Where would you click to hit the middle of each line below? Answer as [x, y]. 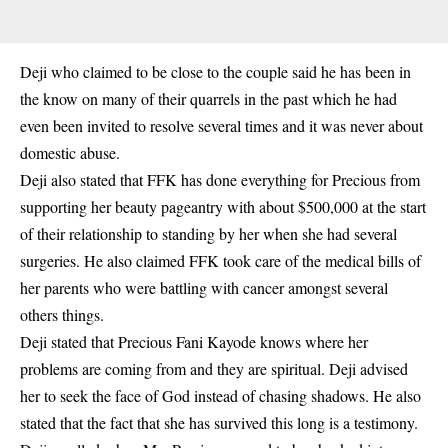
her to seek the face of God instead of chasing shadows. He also [220, 395]
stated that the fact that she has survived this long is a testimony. [219, 422]
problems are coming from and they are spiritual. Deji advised [214, 368]
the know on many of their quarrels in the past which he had [208, 98]
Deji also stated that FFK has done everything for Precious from [220, 179]
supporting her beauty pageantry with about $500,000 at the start [223, 206]
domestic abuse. [70, 152]
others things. [62, 314]
